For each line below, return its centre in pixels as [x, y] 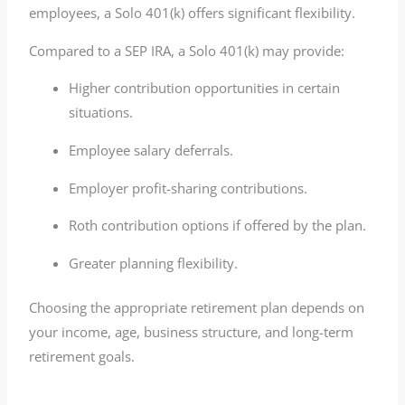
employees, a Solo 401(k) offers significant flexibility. [193, 13]
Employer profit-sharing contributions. [188, 188]
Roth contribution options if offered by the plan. [218, 226]
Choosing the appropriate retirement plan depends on [197, 307]
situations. [101, 113]
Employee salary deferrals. [151, 151]
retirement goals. [82, 356]
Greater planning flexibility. [154, 263]
